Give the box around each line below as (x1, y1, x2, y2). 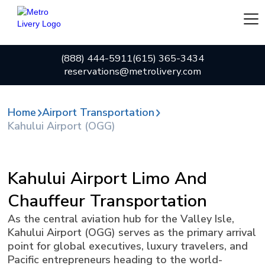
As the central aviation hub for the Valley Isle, (8, 211, 235, 226)
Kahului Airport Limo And (8, 166, 208, 190)
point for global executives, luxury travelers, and (8, 238, 248, 253)
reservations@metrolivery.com (64, 64, 201, 79)
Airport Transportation (41, 105, 154, 120)
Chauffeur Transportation (8, 189, 208, 212)
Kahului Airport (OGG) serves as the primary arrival (8, 225, 257, 240)
